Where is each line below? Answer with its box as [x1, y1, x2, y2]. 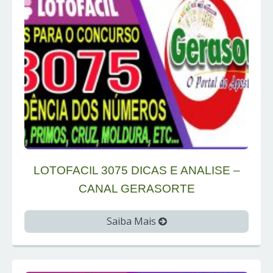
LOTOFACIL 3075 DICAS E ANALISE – [33, 163, 240, 177]
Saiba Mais [106, 214, 158, 228]
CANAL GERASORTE [78, 182, 195, 195]
